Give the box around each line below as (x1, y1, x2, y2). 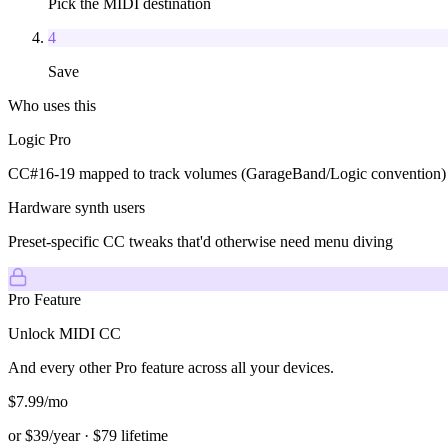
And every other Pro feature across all (8, 358, 250, 376)
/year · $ (49, 426, 101, 444)
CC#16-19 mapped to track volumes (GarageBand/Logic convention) (8, 164, 446, 182)
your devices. (250, 358, 334, 376)
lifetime (117, 426, 168, 444)
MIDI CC (59, 324, 121, 342)
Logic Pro (8, 130, 71, 148)
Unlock (8, 324, 59, 342)
